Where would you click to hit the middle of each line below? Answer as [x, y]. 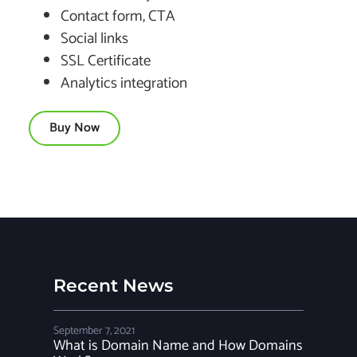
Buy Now [75, 128]
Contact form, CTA [118, 16]
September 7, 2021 [94, 331]
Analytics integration [124, 83]
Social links [94, 39]
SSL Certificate [106, 61]
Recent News [113, 286]
